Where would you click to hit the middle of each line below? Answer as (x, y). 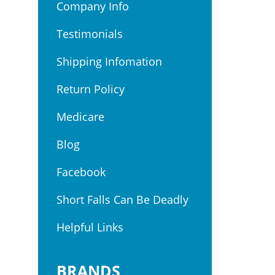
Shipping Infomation (109, 61)
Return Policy (91, 89)
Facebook (81, 172)
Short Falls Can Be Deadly (122, 199)
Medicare (80, 117)
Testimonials (90, 34)
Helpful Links (90, 227)
